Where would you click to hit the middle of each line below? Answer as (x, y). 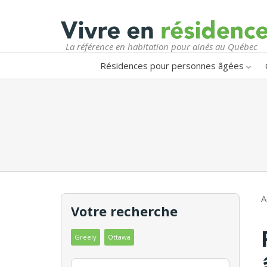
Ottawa (119, 237)
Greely (86, 237)
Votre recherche (124, 211)
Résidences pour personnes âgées (172, 65)
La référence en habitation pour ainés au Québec (162, 46)
